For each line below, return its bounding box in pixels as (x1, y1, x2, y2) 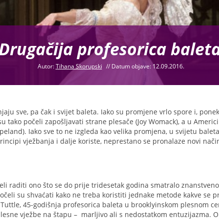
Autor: (37, 62, 56, 70)
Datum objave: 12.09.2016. (111, 62, 184, 70)
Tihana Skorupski (55, 62, 102, 70)
